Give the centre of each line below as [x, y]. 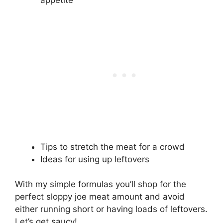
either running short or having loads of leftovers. [111, 209]
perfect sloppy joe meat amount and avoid [100, 197]
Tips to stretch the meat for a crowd [112, 147]
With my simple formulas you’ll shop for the [101, 184]
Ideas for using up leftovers [95, 159]
